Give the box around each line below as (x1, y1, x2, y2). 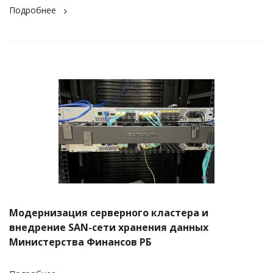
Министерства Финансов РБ (9, 235, 152, 249)
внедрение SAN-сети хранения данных (9, 220, 208, 234)
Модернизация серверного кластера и (9, 205, 208, 219)
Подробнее (9, 4, 56, 16)
